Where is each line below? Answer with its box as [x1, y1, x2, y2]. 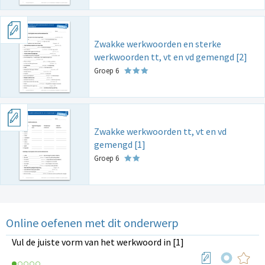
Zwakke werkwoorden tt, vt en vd [94, 125, 227, 137]
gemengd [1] [94, 138, 146, 150]
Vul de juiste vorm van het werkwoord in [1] [12, 235, 184, 248]
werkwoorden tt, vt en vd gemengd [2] [94, 50, 247, 63]
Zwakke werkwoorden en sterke [94, 37, 221, 50]
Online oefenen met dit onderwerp [6, 215, 179, 230]
